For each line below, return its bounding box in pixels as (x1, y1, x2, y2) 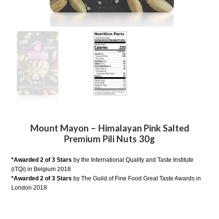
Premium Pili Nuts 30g (64, 133, 155, 144)
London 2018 (11, 184, 47, 192)
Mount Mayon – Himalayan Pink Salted (30, 122, 189, 133)
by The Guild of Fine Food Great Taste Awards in (72, 175, 201, 182)
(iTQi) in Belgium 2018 (11, 166, 71, 173)
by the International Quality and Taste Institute (72, 156, 194, 164)
